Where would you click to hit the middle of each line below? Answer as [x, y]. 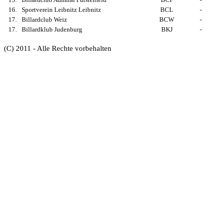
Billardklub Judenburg [52, 29]
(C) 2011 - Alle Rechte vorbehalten [58, 48]
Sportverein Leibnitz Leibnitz [61, 10]
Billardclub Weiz [44, 19]
